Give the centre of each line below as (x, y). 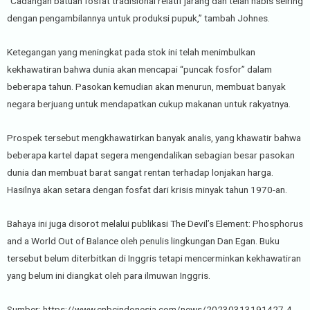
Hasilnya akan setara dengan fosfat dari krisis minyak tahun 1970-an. (147, 190)
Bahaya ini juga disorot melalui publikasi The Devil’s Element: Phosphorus (155, 223)
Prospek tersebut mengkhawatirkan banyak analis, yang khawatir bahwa (154, 138)
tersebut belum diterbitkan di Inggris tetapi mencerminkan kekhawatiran (154, 258)
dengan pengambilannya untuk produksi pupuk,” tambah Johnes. (138, 18)
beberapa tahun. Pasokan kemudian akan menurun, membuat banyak (146, 87)
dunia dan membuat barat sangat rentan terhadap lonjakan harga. (140, 172)
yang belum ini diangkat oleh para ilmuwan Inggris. (109, 275)
